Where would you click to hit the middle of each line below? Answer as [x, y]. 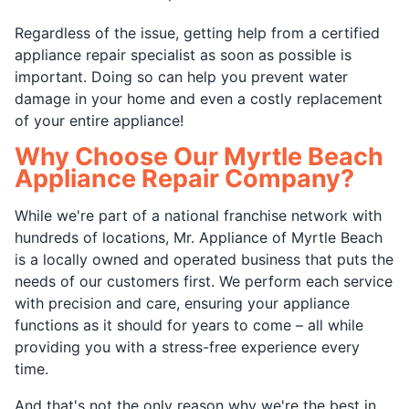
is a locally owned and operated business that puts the [204, 259]
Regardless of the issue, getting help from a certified [197, 32]
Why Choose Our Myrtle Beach [199, 156]
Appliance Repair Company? [184, 178]
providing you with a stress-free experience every [187, 346]
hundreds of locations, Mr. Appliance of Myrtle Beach [199, 237]
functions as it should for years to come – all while [189, 325]
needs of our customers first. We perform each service [204, 281]
